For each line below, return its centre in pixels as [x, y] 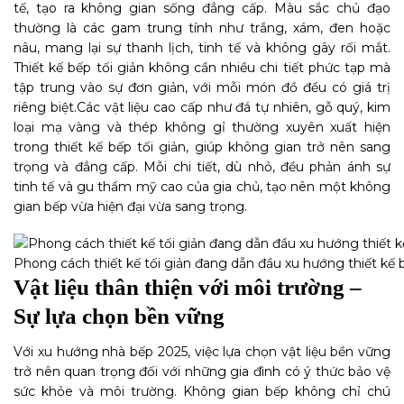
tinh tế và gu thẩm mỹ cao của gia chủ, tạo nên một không [202, 187]
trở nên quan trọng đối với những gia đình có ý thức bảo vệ [202, 372]
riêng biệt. [45, 108]
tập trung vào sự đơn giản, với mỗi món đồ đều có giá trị [202, 88]
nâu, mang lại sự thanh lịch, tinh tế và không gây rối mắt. [202, 48]
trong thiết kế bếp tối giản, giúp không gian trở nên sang [202, 147]
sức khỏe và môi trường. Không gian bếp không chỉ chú [202, 392]
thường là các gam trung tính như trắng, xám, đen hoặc [202, 28]
